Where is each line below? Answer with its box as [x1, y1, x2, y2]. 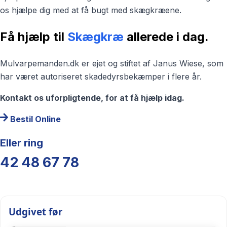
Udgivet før [9, 205, 62, 218]
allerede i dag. [127, 29, 209, 44]
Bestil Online [10, 113, 61, 124]
